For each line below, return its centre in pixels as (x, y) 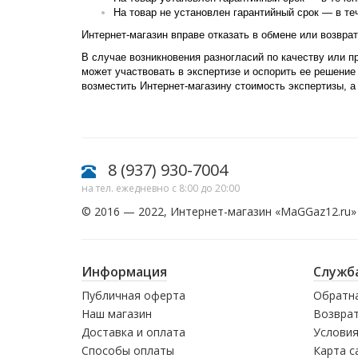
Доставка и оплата (133, 332)
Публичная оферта (133, 295)
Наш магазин (117, 314)
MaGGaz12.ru (316, 211)
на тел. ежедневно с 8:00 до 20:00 (161, 188)
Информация (124, 272)
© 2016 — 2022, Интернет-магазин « (181, 211)
